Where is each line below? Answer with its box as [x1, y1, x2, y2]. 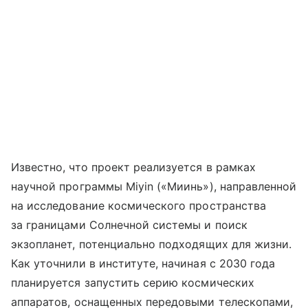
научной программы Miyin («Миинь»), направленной [11, 179, 297, 193]
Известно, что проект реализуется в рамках [11, 159, 256, 174]
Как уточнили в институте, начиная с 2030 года [11, 256, 276, 270]
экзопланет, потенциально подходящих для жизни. [11, 236, 292, 251]
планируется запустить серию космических [11, 275, 254, 289]
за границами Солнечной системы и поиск [11, 217, 247, 232]
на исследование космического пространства [11, 198, 266, 212]
